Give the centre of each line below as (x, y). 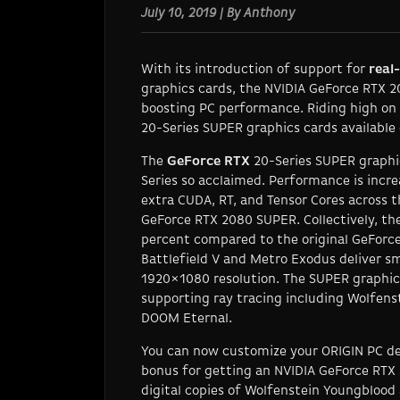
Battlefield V (180, 260)
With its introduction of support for (255, 70)
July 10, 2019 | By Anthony (218, 13)
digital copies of (193, 391)
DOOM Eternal (185, 319)
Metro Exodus (293, 260)
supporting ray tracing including (244, 299)
